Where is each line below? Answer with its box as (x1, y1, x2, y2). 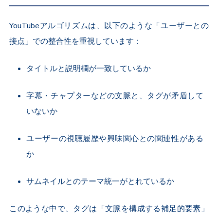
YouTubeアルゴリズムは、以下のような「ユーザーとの (9, 20, 209, 32)
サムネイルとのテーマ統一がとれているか (26, 176, 175, 187)
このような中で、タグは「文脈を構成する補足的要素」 (9, 203, 209, 215)
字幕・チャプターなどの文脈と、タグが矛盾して (26, 91, 203, 102)
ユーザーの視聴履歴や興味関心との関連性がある (26, 133, 203, 145)
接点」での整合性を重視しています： (9, 36, 142, 47)
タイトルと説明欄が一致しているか (26, 63, 151, 74)
